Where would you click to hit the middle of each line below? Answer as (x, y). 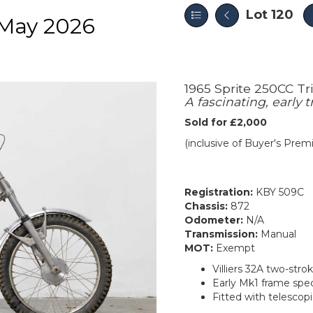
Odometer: (215, 220)
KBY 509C (280, 192)
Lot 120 (270, 15)
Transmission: (223, 234)
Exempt (235, 248)
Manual (278, 234)
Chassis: (208, 206)
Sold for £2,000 (226, 122)
